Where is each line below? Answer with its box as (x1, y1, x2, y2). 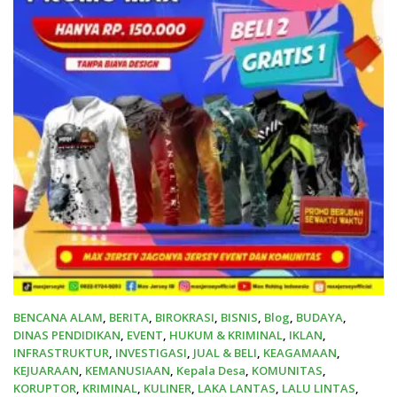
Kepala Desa (176, 362, 245, 379)
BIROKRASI (155, 309, 214, 326)
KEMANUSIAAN (85, 362, 170, 379)
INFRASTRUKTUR (13, 345, 109, 362)
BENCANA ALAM (13, 309, 103, 326)
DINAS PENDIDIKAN (13, 327, 121, 344)
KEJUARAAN (13, 362, 79, 379)
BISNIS (221, 309, 258, 326)
